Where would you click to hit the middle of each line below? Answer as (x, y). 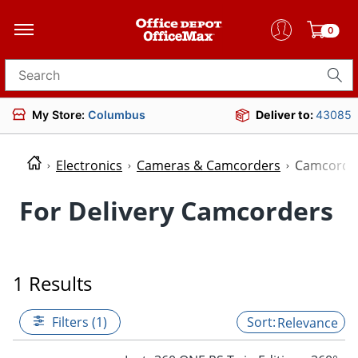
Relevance (308, 322)
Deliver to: (286, 115)
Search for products (66, 80)
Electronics (89, 166)
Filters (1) (80, 322)
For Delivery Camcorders (176, 210)
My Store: (60, 114)
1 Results (52, 283)
